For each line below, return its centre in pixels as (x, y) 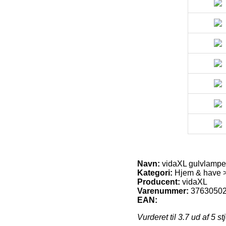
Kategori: (155, 173)
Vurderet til (158, 217)
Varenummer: (163, 191)
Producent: (159, 182)
